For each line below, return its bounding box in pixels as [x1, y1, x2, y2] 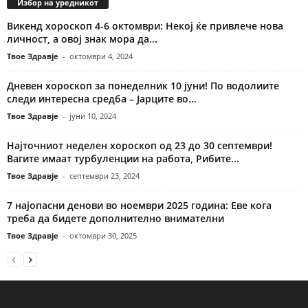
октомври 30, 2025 [69, 230, 137, 241]
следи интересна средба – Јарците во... [7, 92, 197, 106]
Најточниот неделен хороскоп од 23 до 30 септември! [7, 139, 272, 153]
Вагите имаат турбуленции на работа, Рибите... [7, 152, 239, 166]
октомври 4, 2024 [69, 51, 133, 62]
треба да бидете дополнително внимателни [7, 212, 224, 225]
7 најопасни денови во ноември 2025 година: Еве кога [7, 199, 272, 212]
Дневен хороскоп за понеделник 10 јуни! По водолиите [7, 79, 279, 93]
